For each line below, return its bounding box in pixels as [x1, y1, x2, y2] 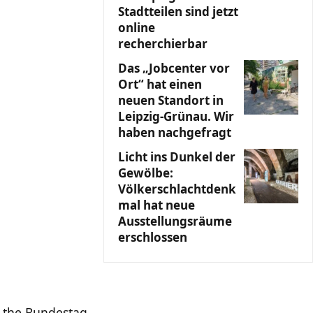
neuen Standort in [118, 92, 224, 108]
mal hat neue [118, 197, 195, 213]
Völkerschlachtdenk [118, 181, 236, 197]
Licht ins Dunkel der [118, 149, 235, 165]
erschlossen [118, 229, 187, 245]
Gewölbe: [118, 165, 173, 181]
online [118, 20, 155, 36]
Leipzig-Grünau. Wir [118, 108, 234, 124]
